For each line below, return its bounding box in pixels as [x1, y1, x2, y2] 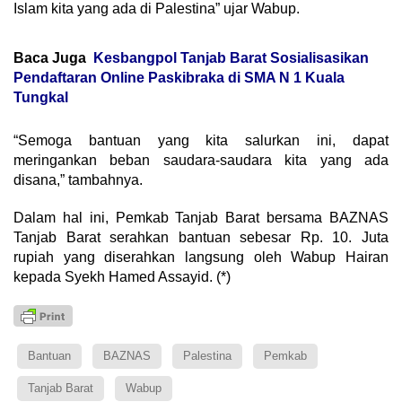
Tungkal [13, 90, 68, 106]
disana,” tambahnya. [13, 172, 143, 188]
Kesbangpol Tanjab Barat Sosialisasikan [93, 50, 369, 66]
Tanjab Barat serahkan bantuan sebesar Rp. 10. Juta [13, 230, 389, 246]
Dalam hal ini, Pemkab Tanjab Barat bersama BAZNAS [13, 210, 389, 226]
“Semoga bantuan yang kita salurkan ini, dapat [13, 133, 389, 149]
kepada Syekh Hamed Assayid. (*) [13, 269, 231, 285]
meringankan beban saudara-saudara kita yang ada [13, 153, 389, 169]
